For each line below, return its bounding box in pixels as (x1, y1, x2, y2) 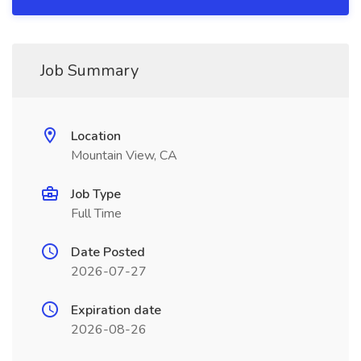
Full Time (71, 205, 122, 222)
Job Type (71, 185, 121, 203)
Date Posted (71, 243, 145, 261)
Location (71, 127, 121, 145)
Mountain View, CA (71, 147, 177, 164)
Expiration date (71, 301, 161, 319)
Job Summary (40, 60, 139, 81)
